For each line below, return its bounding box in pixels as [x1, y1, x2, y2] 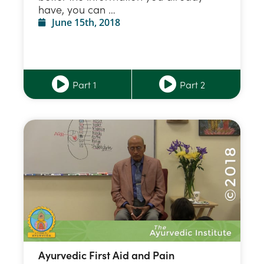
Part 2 [180, 78, 205, 91]
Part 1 [72, 78, 96, 91]
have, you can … [38, 2, 115, 17]
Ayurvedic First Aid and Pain [38, 247, 174, 263]
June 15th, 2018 [51, 16, 120, 29]
